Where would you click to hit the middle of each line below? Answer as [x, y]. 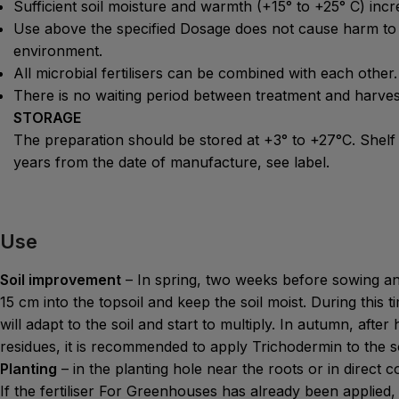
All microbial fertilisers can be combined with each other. [205, 73]
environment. [58, 50]
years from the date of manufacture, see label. [171, 162]
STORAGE [47, 117]
